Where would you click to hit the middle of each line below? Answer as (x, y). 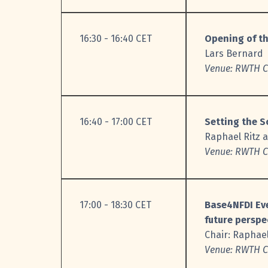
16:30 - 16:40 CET (116, 39)
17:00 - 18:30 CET (115, 205)
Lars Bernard (234, 54)
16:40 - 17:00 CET (116, 122)
